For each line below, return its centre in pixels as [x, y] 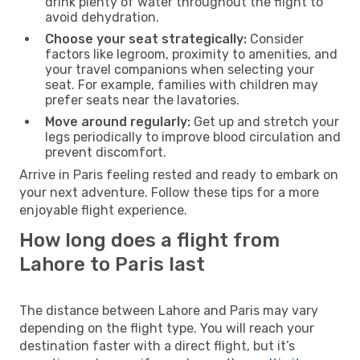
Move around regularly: [118, 121]
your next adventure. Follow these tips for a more [169, 192]
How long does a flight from [149, 240]
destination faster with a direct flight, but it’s [157, 346]
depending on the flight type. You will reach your [167, 328]
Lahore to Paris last [112, 264]
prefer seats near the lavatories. [142, 100]
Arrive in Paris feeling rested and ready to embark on [179, 174]
